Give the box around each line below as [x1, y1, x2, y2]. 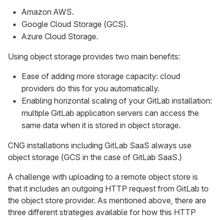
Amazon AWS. [22, 6, 74, 17]
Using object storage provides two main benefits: [8, 51, 180, 61]
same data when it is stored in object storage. [22, 120, 181, 130]
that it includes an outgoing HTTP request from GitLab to [8, 183, 209, 193]
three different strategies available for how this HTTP [8, 207, 196, 217]
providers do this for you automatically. [22, 83, 160, 93]
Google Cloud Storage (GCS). [22, 19, 128, 29]
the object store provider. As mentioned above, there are [8, 195, 206, 205]
